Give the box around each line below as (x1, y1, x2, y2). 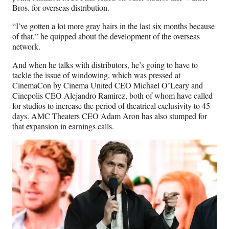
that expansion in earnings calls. (12, 121, 117, 132)
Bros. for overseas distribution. (12, 2, 112, 13)
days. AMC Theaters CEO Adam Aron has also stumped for (12, 110, 207, 122)
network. (12, 41, 43, 52)
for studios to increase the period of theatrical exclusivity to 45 (12, 100, 210, 111)
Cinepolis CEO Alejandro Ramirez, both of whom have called (12, 90, 213, 101)
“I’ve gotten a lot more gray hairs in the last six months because (12, 20, 215, 32)
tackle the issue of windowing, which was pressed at (12, 70, 180, 81)
